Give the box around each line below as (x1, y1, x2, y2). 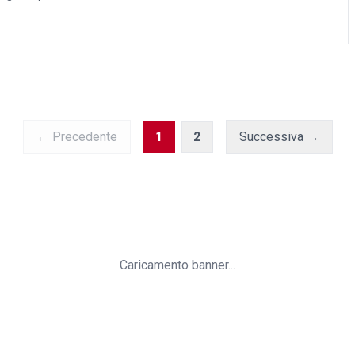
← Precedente (36, 129, 117, 144)
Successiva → (239, 129, 319, 144)
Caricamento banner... (120, 258, 235, 273)
